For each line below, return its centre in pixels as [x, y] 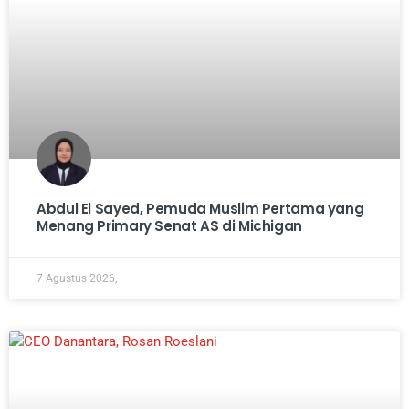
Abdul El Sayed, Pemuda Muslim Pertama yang [200, 208]
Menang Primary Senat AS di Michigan [169, 225]
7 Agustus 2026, [77, 278]
